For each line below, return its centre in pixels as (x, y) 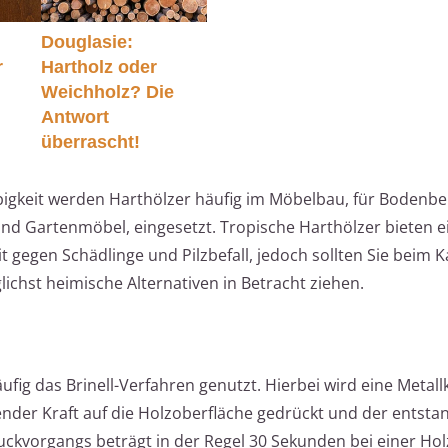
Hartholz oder (98, 66)
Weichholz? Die (107, 91)
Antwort (74, 116)
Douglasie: (86, 41)
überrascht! (90, 141)
